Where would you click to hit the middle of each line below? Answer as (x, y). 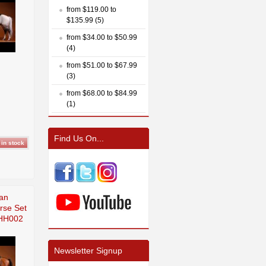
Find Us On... (79, 138)
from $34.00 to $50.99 (102, 37)
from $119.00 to (91, 9)
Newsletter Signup (88, 250)
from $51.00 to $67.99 (102, 65)
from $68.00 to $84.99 (102, 93)
